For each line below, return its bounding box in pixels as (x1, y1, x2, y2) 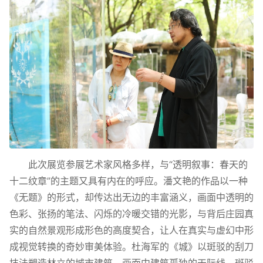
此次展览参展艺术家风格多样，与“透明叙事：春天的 (28, 159, 248, 171)
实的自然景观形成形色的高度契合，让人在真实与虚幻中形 (9, 224, 254, 237)
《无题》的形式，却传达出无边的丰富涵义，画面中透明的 (9, 191, 254, 204)
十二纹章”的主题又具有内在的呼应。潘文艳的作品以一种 (9, 175, 248, 187)
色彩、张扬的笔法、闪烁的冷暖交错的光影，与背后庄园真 (9, 208, 254, 220)
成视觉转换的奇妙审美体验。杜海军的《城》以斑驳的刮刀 (9, 241, 254, 253)
